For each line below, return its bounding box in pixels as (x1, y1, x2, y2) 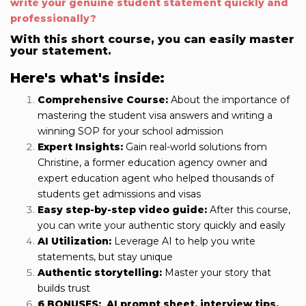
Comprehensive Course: (38, 94, 168, 107)
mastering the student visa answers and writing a (38, 109, 273, 122)
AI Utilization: (38, 235, 111, 248)
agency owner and (178, 156, 267, 169)
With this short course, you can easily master (10, 33, 294, 46)
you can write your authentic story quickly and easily (38, 219, 286, 232)
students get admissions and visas (38, 188, 201, 201)
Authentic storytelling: (38, 266, 162, 279)
